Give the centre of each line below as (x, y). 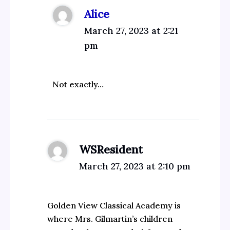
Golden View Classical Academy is (114, 206)
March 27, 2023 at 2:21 (131, 30)
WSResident (111, 150)
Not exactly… (78, 84)
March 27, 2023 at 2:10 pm (135, 166)
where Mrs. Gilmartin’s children (110, 219)
